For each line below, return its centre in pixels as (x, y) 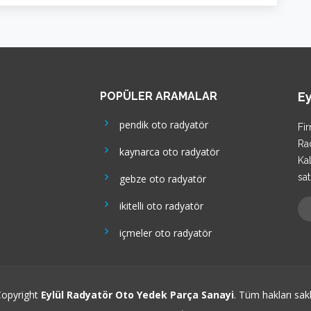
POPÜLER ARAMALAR (159, 96)
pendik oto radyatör (161, 124)
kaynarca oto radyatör (167, 151)
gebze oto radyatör (160, 178)
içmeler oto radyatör (163, 233)
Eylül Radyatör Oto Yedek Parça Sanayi (137, 294)
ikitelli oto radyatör (159, 205)
